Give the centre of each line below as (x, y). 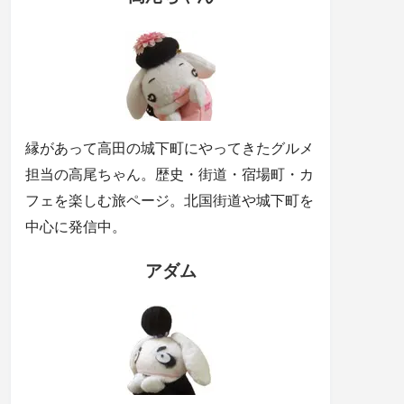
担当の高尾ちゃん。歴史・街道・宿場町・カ (170, 174)
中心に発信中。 (76, 226)
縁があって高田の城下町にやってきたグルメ (170, 148)
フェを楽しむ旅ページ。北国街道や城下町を (170, 200)
